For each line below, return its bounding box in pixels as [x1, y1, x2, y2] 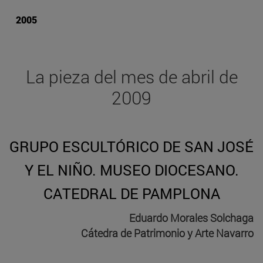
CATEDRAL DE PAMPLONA [43, 184, 220, 204]
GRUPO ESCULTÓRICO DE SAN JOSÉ [9, 137, 254, 157]
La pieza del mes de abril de [25, 65, 238, 89]
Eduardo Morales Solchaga [129, 211, 254, 225]
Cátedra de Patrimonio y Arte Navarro [81, 226, 254, 241]
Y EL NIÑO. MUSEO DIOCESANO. [24, 160, 239, 180]
